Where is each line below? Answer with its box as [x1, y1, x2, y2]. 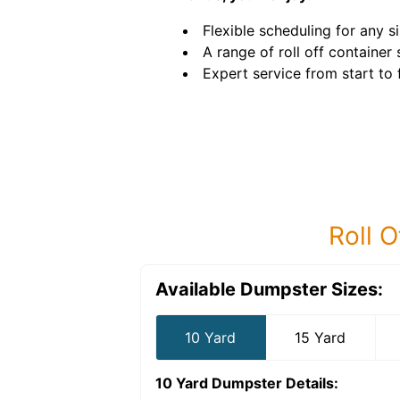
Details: [282, 374, 338, 392]
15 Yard [295, 329, 346, 346]
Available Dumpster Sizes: [155, 279, 383, 300]
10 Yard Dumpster [155, 374, 282, 392]
